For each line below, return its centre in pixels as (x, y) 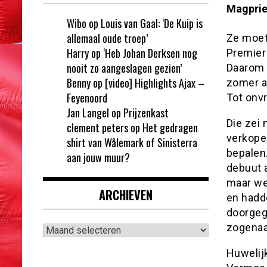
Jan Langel (88, 112)
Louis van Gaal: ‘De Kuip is (152, 23)
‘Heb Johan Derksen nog (150, 53)
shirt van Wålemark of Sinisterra (132, 142)
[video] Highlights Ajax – (155, 83)
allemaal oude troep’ (107, 38)
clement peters (97, 127)
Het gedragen (170, 127)
